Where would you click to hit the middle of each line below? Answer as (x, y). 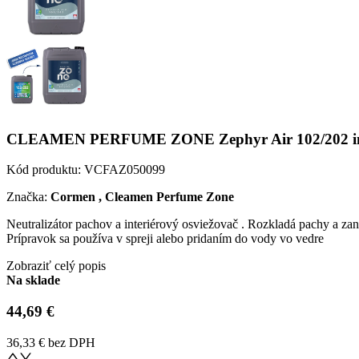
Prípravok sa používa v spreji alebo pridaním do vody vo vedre (165, 239)
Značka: (28, 197)
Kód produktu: (45, 170)
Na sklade (33, 280)
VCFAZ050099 (125, 170)
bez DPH (72, 342)
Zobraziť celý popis (56, 266)
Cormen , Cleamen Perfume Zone (142, 197)
